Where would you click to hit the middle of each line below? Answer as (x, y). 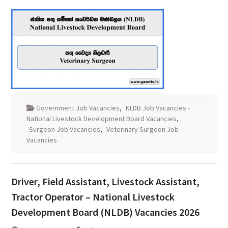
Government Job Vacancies (78, 108)
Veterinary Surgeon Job (142, 130)
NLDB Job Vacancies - (158, 108)
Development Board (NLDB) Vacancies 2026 (105, 212)
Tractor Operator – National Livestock (93, 197)
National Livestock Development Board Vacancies (101, 119)
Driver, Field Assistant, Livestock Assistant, (105, 182)
